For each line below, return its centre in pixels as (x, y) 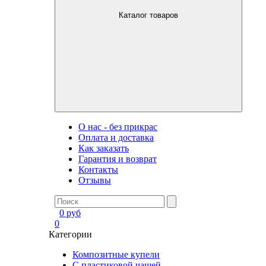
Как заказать (104, 148)
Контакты (98, 170)
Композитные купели (116, 254)
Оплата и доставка (116, 137)
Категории (70, 234)
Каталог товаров (148, 15)
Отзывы (95, 180)
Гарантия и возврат (118, 159)
